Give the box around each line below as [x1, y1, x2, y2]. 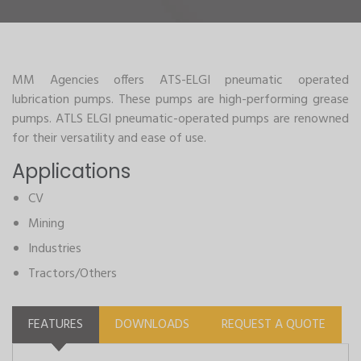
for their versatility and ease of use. [12, 128, 206, 149]
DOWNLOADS [115, 314, 189, 335]
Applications [12, 158, 131, 185]
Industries [28, 239, 81, 259]
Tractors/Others [28, 263, 117, 284]
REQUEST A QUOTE [222, 314, 326, 335]
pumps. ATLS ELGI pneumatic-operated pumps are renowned [12, 109, 349, 130]
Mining [28, 214, 64, 234]
